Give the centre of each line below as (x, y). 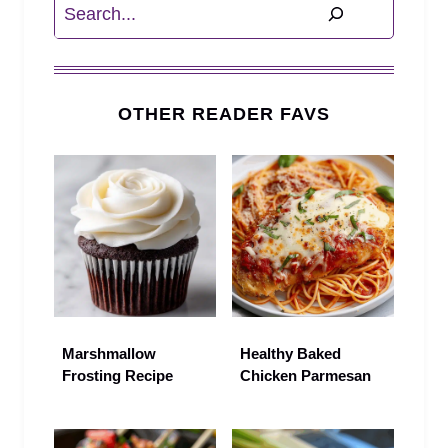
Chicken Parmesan (305, 375)
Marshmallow (109, 353)
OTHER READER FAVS (224, 113)
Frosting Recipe (117, 375)
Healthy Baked (290, 353)
